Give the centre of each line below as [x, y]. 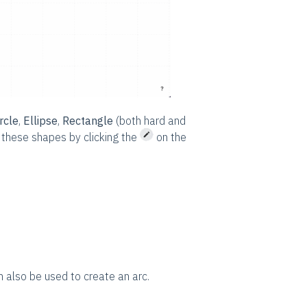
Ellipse [40, 120]
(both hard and [149, 120]
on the [170, 137]
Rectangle [87, 120]
